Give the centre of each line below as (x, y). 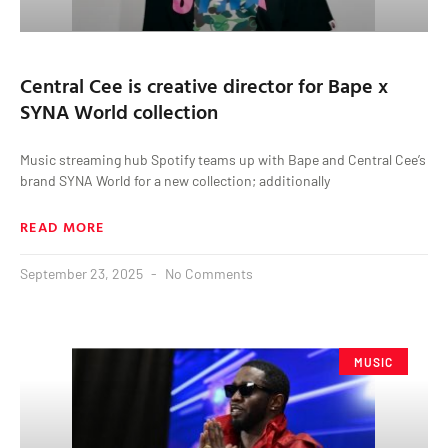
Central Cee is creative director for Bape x (204, 85)
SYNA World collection (119, 111)
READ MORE (62, 227)
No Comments (207, 274)
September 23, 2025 (83, 274)
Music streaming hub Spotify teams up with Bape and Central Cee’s (223, 160)
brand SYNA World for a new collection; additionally (175, 181)
